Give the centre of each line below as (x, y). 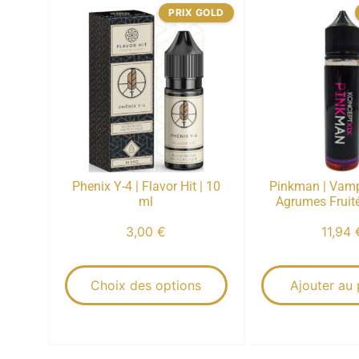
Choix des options (146, 285)
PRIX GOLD (196, 12)
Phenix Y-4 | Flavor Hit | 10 (146, 186)
